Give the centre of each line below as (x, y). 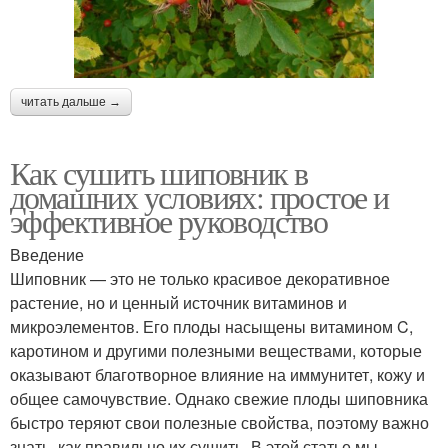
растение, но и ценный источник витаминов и (178, 302)
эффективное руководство (169, 220)
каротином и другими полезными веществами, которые (216, 350)
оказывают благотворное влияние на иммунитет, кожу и (217, 374)
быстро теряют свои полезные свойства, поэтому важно (219, 422)
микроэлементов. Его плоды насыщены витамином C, (211, 326)
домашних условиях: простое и (199, 196)
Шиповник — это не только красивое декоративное (200, 278)
